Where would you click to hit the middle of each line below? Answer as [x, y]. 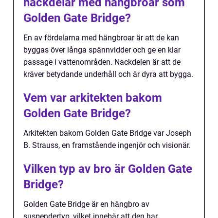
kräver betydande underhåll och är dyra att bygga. [108, 74]
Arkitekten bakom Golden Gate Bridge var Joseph [107, 133]
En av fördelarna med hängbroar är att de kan [101, 38]
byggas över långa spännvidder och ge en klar [102, 50]
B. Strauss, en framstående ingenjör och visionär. [107, 145]
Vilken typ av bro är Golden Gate [108, 169]
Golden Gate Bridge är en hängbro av [86, 204]
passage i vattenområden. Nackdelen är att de [102, 62]
